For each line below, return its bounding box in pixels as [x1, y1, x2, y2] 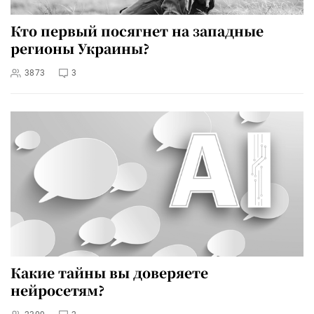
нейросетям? [11, 280, 104, 300]
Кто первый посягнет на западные [11, 20, 264, 40]
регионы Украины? [11, 38, 149, 57]
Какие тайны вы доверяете [11, 263, 208, 282]
